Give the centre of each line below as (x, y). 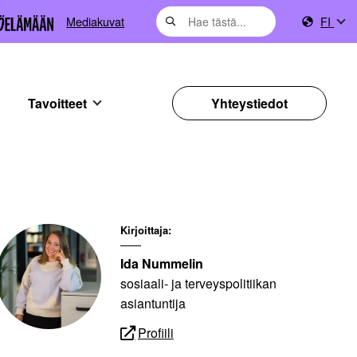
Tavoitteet (59, 103)
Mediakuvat (96, 21)
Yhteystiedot (249, 103)
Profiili (155, 332)
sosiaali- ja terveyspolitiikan (198, 284)
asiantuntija (153, 304)
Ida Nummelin (161, 264)
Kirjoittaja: (145, 230)
